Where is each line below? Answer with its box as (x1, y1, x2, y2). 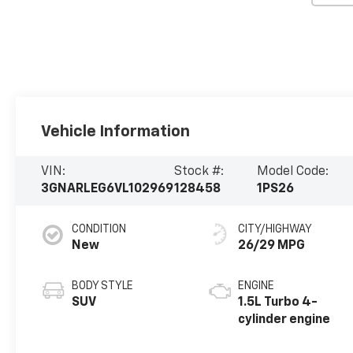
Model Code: (257, 165, 329, 179)
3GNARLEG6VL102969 (41, 183, 174, 196)
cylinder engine (238, 314, 331, 327)
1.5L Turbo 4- (238, 296, 318, 310)
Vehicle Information (41, 123, 191, 139)
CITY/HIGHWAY (238, 224, 313, 236)
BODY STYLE (72, 281, 134, 292)
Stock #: (174, 165, 225, 179)
